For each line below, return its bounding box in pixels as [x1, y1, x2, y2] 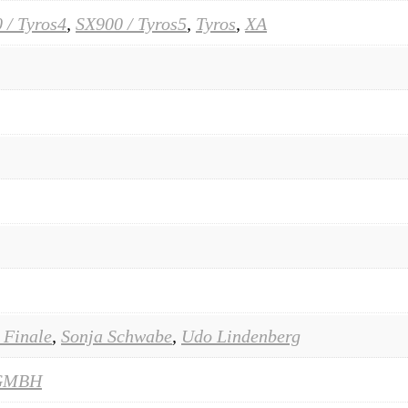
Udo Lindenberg [181, 325, 301, 346]
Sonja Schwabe [61, 325, 172, 346]
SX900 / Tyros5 [76, 13, 187, 34]
